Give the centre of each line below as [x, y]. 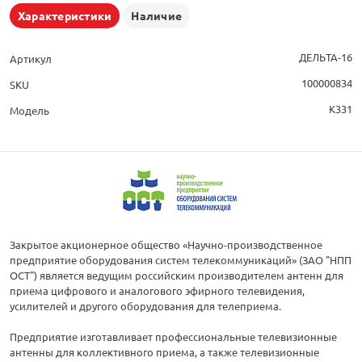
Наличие [157, 16]
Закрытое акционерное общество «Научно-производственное [166, 245]
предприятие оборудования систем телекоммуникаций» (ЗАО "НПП [181, 260]
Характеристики [65, 16]
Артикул [31, 59]
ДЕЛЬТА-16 [326, 57]
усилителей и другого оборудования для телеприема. [145, 306]
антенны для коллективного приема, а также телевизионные [164, 352]
